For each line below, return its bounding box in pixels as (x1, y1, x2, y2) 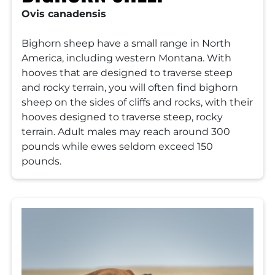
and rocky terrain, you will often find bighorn (21, 81, 238, 93)
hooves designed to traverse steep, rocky (21, 110, 223, 123)
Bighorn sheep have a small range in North (21, 37, 231, 49)
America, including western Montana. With (21, 52, 231, 64)
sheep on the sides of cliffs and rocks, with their (21, 96, 253, 108)
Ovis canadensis (21, 7, 106, 20)
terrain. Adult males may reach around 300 (21, 125, 230, 137)
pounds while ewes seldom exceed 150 (21, 140, 213, 152)
